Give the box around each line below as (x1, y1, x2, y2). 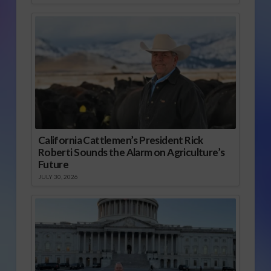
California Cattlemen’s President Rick (38, 134, 203, 147)
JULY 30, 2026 (38, 173, 78, 181)
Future (38, 158, 69, 171)
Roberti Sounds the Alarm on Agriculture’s (38, 146, 225, 159)
